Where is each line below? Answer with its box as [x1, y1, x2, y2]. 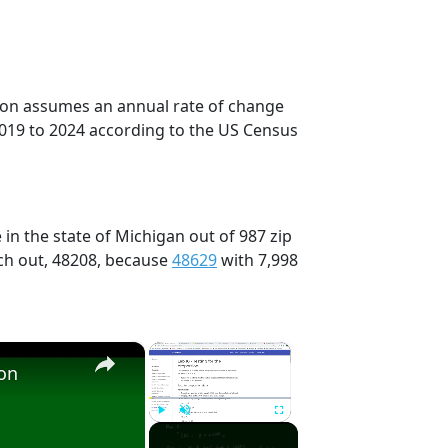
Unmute [185, 426, 212, 436]
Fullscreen [279, 426, 316, 436]
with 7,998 [217, 248, 298, 271]
